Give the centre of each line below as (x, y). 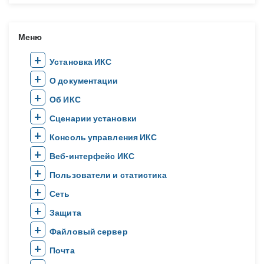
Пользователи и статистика (108, 175)
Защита (65, 212)
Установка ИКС (81, 62)
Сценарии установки (93, 118)
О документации (84, 80)
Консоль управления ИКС (103, 137)
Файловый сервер (89, 231)
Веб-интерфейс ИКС (92, 156)
